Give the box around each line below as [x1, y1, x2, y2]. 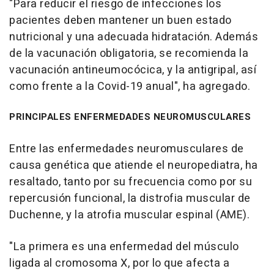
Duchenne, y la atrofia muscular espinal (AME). [9, 206, 250, 223]
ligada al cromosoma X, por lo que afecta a [9, 254, 229, 272]
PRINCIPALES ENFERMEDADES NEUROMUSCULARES [9, 109, 251, 124]
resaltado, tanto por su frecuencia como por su [9, 173, 252, 190]
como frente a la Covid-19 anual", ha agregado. [9, 78, 250, 95]
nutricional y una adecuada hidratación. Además [9, 28, 258, 45]
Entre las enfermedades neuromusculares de [9, 140, 244, 157]
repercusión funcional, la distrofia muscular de [9, 190, 251, 207]
